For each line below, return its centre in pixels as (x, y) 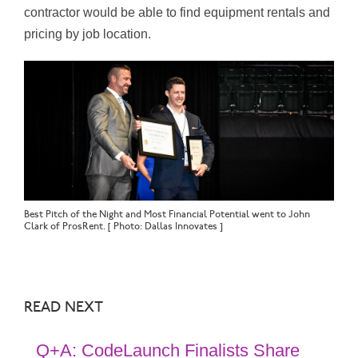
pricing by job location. (89, 34)
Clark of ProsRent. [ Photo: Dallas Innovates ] (123, 226)
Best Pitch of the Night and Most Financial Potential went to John (167, 214)
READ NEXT (66, 307)
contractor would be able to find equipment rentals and (177, 13)
